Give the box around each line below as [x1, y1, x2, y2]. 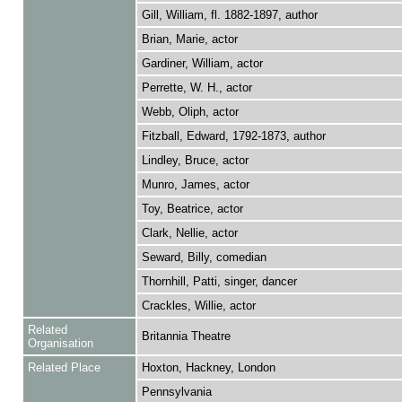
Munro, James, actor [141, 178, 249, 191]
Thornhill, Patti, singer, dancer [141, 275, 297, 288]
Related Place [27, 361, 100, 374]
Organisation [27, 336, 93, 350]
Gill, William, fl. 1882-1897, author [141, 8, 318, 22]
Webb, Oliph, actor [141, 105, 239, 118]
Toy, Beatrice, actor [141, 202, 243, 215]
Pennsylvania [141, 385, 212, 398]
